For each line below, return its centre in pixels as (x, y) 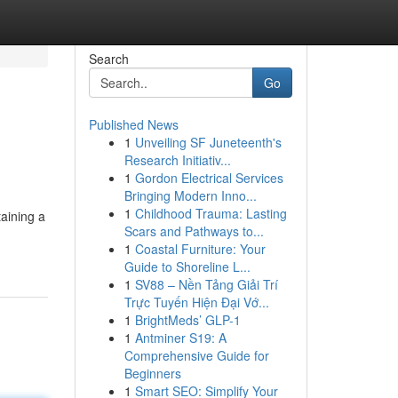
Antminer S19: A (180, 338)
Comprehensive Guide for (196, 355)
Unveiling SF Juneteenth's (208, 142)
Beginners (152, 373)
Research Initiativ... (177, 160)
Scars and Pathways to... (194, 231)
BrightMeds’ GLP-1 (187, 320)
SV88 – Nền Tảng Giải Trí (206, 284)
